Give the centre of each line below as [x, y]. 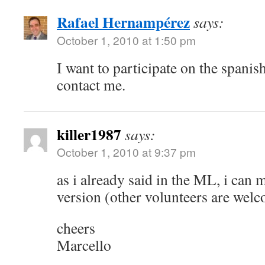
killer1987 [89, 134]
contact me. [91, 85]
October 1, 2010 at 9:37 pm [126, 152]
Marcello [84, 245]
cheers [76, 228]
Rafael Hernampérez [123, 22]
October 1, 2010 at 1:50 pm [126, 40]
